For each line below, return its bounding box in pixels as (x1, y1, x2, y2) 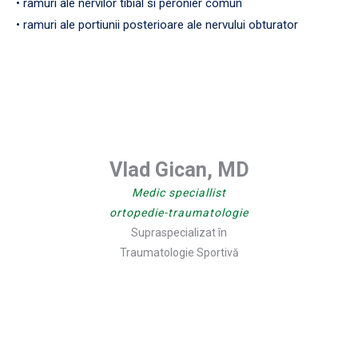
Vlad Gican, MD (109, 157, 249, 181)
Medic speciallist (132, 185, 226, 199)
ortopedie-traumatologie (109, 205, 249, 219)
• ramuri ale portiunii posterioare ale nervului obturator (16, 17, 298, 32)
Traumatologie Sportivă (119, 245, 239, 259)
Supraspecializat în (131, 225, 227, 239)
